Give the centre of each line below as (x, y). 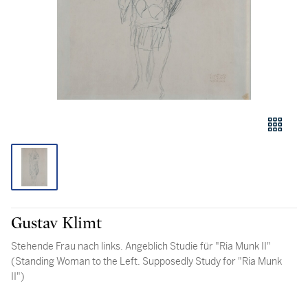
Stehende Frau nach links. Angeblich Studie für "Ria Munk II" (141, 246)
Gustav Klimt (56, 223)
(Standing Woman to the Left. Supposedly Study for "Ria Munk (146, 261)
